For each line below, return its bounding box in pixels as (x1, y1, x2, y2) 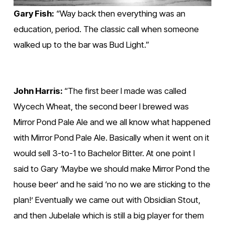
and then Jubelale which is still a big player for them (13, 210, 204, 220)
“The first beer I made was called (64, 85, 186, 96)
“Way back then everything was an (54, 8, 185, 19)
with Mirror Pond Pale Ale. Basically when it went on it (13, 132, 209, 143)
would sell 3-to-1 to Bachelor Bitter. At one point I (13, 148, 195, 158)
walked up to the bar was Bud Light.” (13, 39, 151, 50)
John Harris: (13, 85, 64, 96)
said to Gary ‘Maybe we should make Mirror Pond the (13, 163, 210, 174)
